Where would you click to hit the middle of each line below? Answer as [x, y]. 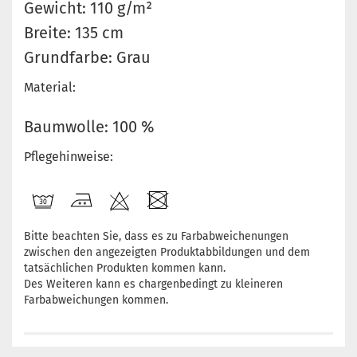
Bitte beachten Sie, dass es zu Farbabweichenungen [156, 236]
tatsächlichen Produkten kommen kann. [125, 268]
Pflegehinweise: [69, 157]
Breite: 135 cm [74, 33]
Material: [50, 87]
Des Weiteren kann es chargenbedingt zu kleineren [153, 284]
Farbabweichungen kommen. [96, 300]
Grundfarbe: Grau [87, 57]
